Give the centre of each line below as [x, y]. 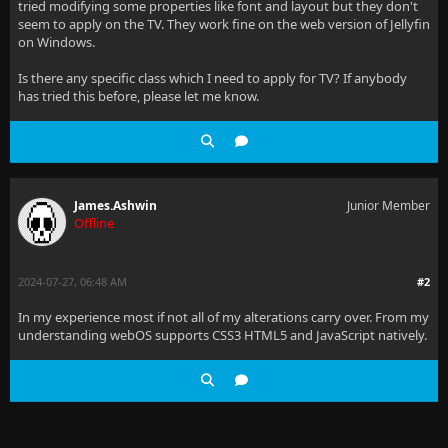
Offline [94, 223]
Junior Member [388, 205]
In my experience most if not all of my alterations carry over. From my [223, 317]
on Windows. [56, 42]
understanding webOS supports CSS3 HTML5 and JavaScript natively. [222, 335]
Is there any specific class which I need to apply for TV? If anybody [212, 78]
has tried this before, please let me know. [138, 96]
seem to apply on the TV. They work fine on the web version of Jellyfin [224, 24]
